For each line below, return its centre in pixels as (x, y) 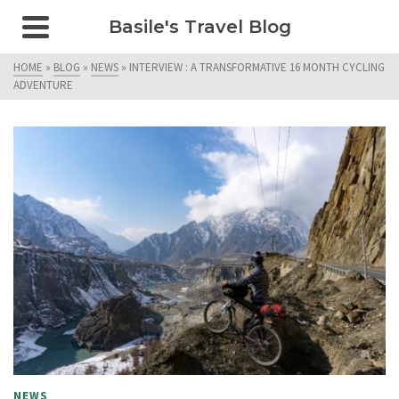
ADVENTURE (43, 85)
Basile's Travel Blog (199, 27)
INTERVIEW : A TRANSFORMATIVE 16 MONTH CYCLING (257, 67)
